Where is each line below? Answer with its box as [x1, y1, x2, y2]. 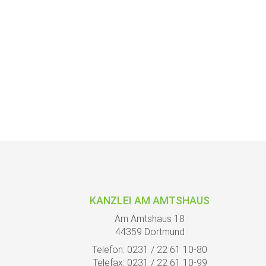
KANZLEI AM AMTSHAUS [90, 194, 210, 207]
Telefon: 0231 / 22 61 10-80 [92, 244, 208, 255]
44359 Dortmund [115, 226, 185, 237]
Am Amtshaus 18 [115, 213, 185, 224]
